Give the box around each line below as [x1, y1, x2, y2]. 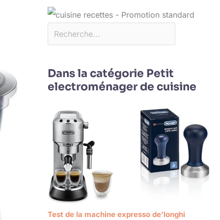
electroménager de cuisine [47, 80, 196, 94]
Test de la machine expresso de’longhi [47, 209, 185, 219]
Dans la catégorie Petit [47, 67, 174, 81]
